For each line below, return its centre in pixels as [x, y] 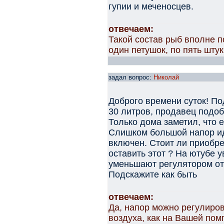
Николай [166, 77]
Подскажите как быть [153, 174]
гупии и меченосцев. [151, 6]
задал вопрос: [131, 77]
